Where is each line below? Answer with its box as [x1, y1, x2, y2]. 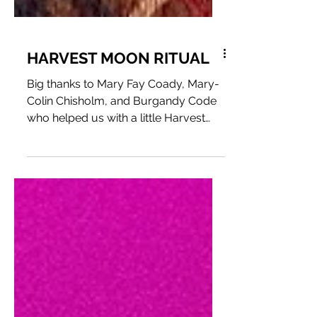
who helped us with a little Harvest [27, 173, 205, 187]
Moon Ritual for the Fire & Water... [27, 190, 198, 204]
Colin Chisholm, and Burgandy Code [27, 156, 217, 170]
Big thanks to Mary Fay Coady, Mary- [27, 139, 219, 153]
